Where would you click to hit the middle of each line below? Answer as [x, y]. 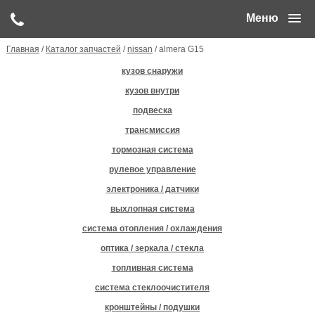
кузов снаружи [152, 71]
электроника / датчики [152, 189]
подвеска [152, 110]
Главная [22, 49]
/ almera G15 [178, 49]
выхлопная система [152, 208]
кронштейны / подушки [152, 307]
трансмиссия [152, 130]
